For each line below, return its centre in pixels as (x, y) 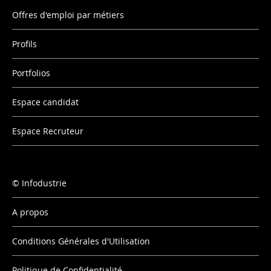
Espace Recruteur (48, 131)
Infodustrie (44, 183)
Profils (24, 44)
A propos (30, 212)
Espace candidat (45, 102)
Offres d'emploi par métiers (68, 15)
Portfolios (31, 73)
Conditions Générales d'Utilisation (81, 241)
